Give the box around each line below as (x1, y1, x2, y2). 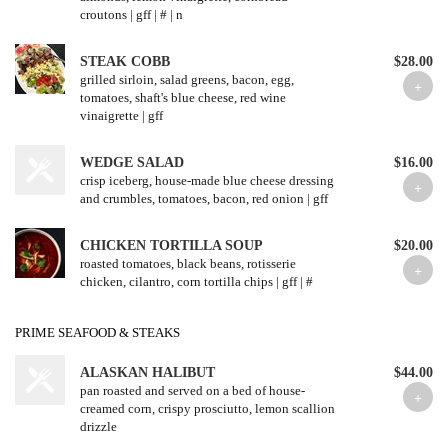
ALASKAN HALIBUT (80, 365, 215, 380)
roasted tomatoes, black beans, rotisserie (80, 256, 296, 271)
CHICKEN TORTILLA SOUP (80, 238, 263, 253)
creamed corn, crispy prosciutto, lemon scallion (80, 401, 335, 416)
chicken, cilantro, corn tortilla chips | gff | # (80, 274, 313, 289)
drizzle (80, 419, 117, 434)
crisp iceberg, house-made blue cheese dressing (80, 173, 334, 188)
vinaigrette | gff (80, 108, 163, 123)
